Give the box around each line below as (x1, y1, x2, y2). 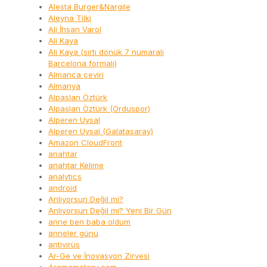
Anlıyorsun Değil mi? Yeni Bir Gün (48, 206, 172, 216)
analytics (48, 172, 82, 182)
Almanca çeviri (48, 70, 104, 80)
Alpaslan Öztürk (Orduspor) (48, 104, 150, 114)
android (48, 183, 77, 193)
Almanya (48, 81, 80, 91)
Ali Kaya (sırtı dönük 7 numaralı (48, 47, 164, 57)
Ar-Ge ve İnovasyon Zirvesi (48, 251, 150, 261)
